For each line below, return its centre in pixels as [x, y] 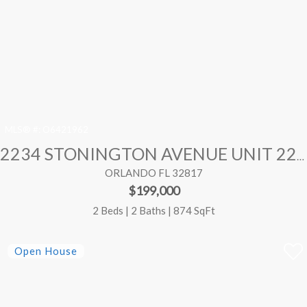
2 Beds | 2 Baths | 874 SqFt [153, 210]
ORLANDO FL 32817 [153, 173]
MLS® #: [23, 130]
